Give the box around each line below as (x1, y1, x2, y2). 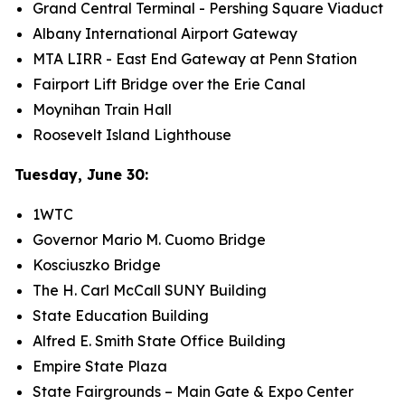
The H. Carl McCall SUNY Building (33, 281, 267, 299)
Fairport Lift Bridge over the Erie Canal (33, 75, 306, 93)
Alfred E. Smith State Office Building (33, 332, 286, 350)
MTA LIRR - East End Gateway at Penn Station (33, 50, 357, 68)
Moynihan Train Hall (33, 100, 172, 118)
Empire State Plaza (33, 357, 167, 375)
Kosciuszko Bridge (33, 256, 161, 274)
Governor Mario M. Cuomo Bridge (33, 231, 266, 249)
